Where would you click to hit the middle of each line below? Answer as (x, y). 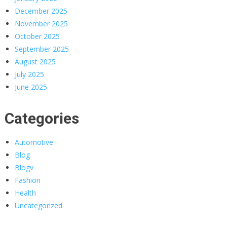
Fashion (27, 180)
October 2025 (37, 36)
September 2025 (42, 49)
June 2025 (31, 87)
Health (25, 193)
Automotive (34, 142)
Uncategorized (38, 205)
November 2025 (41, 24)
